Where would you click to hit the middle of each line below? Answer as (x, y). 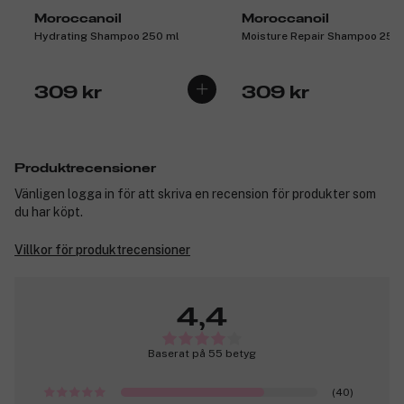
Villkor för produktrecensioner (102, 249)
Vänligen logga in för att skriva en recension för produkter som (195, 193)
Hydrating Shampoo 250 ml (107, 36)
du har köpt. (49, 211)
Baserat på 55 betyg (202, 353)
